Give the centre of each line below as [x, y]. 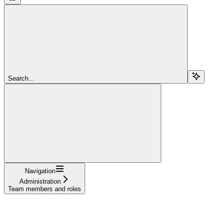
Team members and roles [45, 189]
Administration [40, 181]
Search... [21, 78]
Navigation [40, 171]
